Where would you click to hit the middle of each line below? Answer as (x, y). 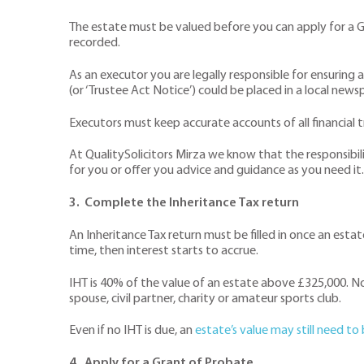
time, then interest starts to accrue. (164, 251)
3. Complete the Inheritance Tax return (184, 204)
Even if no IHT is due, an (132, 331)
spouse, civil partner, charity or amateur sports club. (206, 299)
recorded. (95, 43)
